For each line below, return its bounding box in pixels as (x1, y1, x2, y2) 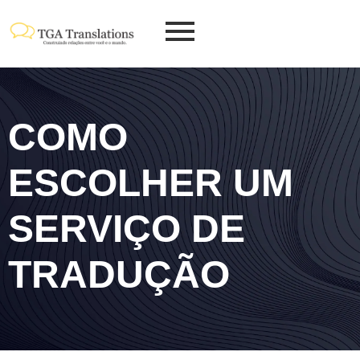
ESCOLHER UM (8, 162, 293, 205)
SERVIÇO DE (8, 207, 245, 251)
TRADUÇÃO (8, 253, 230, 297)
